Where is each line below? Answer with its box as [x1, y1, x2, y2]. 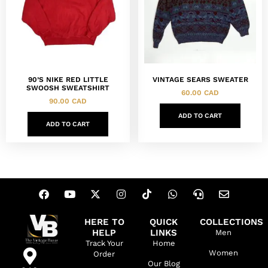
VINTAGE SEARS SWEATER [152, 75, 248, 84]
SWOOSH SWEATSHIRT [26, 83, 109, 92]
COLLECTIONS [199, 216, 263, 227]
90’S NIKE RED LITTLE [28, 75, 108, 84]
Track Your [85, 238, 123, 248]
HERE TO [84, 216, 124, 227]
